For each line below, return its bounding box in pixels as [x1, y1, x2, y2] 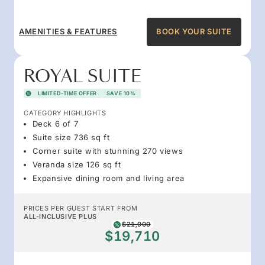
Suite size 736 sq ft [32, 132, 110, 142]
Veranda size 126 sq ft [32, 159, 121, 169]
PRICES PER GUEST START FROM [24, 203, 138, 212]
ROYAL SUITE [24, 64, 142, 88]
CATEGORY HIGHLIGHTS [24, 108, 106, 117]
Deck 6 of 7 [32, 118, 79, 128]
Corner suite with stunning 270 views [32, 146, 183, 156]
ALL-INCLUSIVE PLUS [24, 212, 97, 221]
